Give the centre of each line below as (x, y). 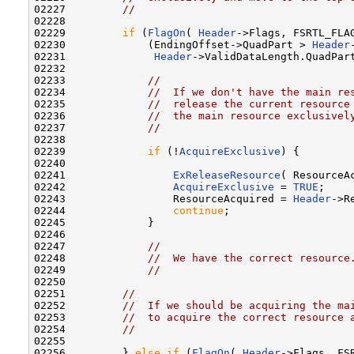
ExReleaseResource (227, 175)
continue (198, 210)
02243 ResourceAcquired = (164, 198)
